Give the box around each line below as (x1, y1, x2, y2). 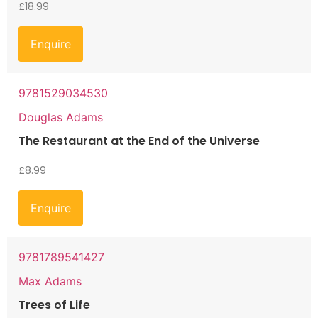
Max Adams (18, 273, 82, 288)
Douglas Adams (18, 109, 103, 124)
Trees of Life (18, 296, 90, 313)
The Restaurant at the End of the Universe (18, 132, 260, 149)
